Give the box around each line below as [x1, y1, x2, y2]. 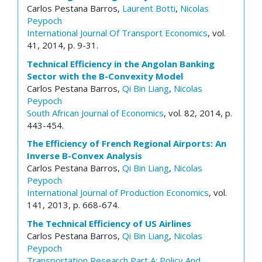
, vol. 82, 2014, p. [164, 106, 232, 119]
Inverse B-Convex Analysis [27, 150, 142, 161]
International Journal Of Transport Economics [27, 27, 208, 39]
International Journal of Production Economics [27, 187, 209, 198]
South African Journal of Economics [27, 106, 164, 119]
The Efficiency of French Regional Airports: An [27, 137, 226, 149]
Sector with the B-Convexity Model [27, 70, 183, 82]
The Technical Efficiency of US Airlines [27, 217, 191, 229]
